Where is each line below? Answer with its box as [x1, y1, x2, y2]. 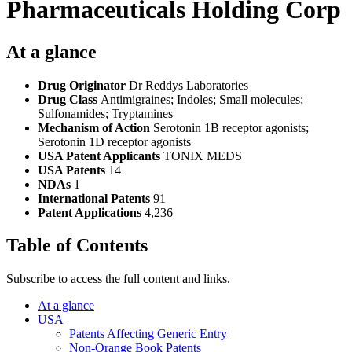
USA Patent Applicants [38, 148, 163, 163]
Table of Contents [6, 235, 148, 256]
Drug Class [38, 92, 101, 106]
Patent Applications [38, 205, 145, 219]
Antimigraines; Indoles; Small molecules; [101, 92, 303, 106]
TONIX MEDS [163, 148, 242, 163]
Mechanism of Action [38, 120, 153, 134]
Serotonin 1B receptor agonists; [153, 120, 309, 134]
